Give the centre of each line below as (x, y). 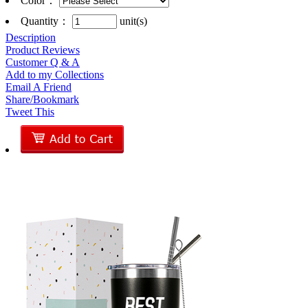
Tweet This (30, 111)
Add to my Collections (55, 74)
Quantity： (46, 21)
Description (31, 37)
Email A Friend (38, 87)
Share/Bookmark (42, 99)
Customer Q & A (43, 62)
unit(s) (132, 21)
